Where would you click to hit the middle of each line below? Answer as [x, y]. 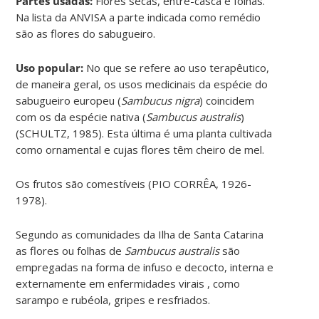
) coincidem [227, 100]
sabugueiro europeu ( [69, 100]
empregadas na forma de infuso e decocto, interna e [145, 267]
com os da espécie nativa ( [81, 116]
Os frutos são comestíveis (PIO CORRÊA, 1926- [134, 183]
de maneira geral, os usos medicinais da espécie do [142, 84]
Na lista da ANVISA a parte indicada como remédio [138, 17]
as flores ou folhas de [70, 250]
